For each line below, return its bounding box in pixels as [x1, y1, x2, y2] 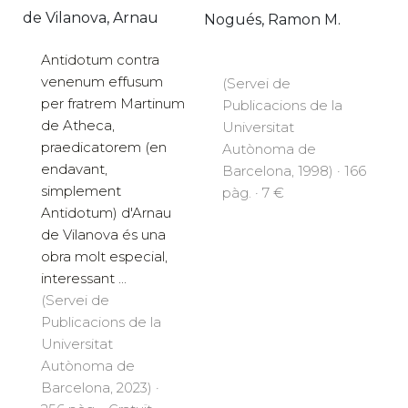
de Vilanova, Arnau [23, 9, 158, 27]
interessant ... [41, 270, 127, 288]
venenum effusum [41, 73, 163, 91]
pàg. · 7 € [222, 183, 284, 201]
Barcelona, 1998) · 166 [222, 161, 366, 179]
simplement [41, 182, 121, 200]
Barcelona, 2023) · [41, 379, 159, 397]
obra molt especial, [41, 248, 168, 266]
